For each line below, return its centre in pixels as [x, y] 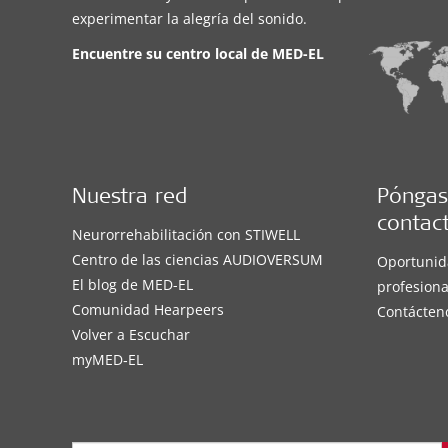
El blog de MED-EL [132, 285]
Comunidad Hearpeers [148, 310]
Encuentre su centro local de [172, 53]
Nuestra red [129, 199]
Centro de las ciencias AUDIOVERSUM [197, 260]
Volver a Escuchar [131, 335]
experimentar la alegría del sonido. [189, 18]
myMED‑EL [107, 360]
